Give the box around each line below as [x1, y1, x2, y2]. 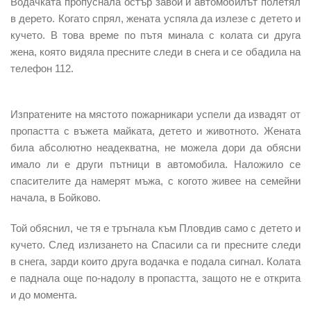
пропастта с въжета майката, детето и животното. [10, 124, 260, 137]
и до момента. [10, 288, 77, 301]
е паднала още [10, 271, 83, 284]
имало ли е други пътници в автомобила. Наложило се [10, 158, 301, 170]
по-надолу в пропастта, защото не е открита [82, 271, 301, 284]
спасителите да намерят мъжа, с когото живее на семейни [10, 174, 301, 187]
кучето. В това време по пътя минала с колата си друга [10, 28, 301, 41]
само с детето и [224, 221, 301, 234]
